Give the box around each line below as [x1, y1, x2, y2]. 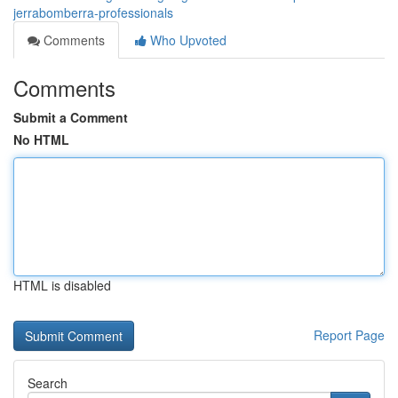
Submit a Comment [13, 108, 128, 126]
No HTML [13, 131, 69, 148]
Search [28, 374, 68, 392]
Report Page [314, 326, 385, 344]
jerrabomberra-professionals [13, 4, 173, 21]
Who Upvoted [147, 31, 227, 49]
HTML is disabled [13, 276, 111, 294]
